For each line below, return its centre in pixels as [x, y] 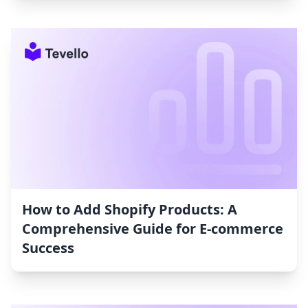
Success [48, 248]
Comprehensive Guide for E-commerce [153, 229]
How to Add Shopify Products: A [130, 210]
